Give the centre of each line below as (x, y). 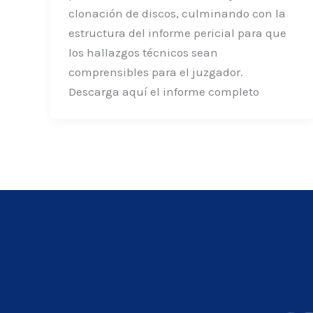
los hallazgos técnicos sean (143, 52)
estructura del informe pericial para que (177, 32)
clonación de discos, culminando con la (177, 13)
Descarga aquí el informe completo (163, 91)
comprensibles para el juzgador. (155, 72)
